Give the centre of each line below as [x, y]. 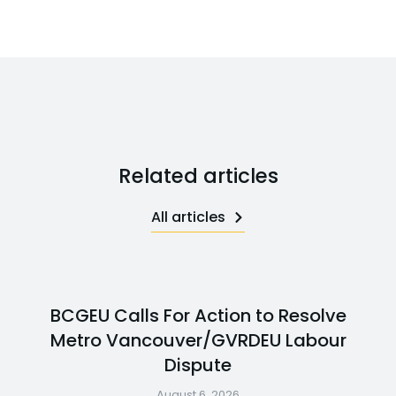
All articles [188, 217]
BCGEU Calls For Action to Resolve [198, 315]
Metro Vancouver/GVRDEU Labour [198, 340]
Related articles [198, 175]
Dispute [198, 365]
